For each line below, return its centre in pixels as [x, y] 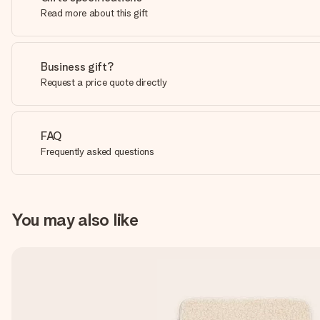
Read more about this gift [94, 13]
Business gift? [77, 67]
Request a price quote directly [104, 82]
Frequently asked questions [97, 151]
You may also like [75, 220]
